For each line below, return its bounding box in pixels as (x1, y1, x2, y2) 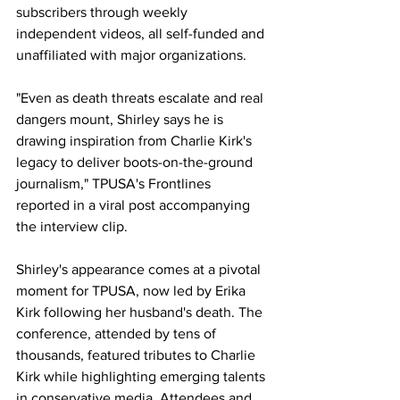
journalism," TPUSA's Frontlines (16, 176, 214, 191)
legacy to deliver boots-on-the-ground (16, 154, 256, 170)
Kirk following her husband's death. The (16, 304, 266, 320)
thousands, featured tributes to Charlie (16, 347, 259, 362)
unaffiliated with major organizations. (16, 47, 246, 62)
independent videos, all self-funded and (16, 26, 268, 41)
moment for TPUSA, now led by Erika (16, 283, 249, 298)
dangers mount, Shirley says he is (16, 112, 227, 127)
